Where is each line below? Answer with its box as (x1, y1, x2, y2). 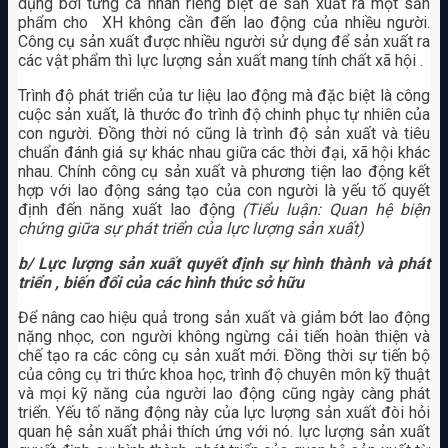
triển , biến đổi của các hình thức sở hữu (17, 272, 304, 292)
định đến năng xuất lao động (17, 199, 243, 219)
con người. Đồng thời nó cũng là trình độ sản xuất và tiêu (17, 123, 431, 143)
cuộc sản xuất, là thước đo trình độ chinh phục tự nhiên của (17, 104, 431, 124)
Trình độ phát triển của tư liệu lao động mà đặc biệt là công (17, 85, 431, 105)
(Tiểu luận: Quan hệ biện (242, 199, 431, 219)
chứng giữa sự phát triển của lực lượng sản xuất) (17, 218, 364, 238)
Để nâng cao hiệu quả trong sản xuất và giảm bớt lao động (17, 307, 431, 327)
